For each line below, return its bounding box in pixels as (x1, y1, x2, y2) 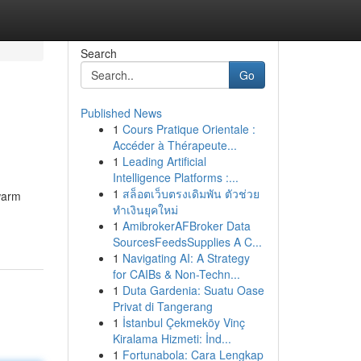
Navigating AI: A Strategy (122, 250, 250, 266)
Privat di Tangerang (112, 298, 213, 314)
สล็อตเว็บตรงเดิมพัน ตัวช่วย (122, 185, 259, 201)
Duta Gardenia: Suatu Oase (122, 282, 264, 298)
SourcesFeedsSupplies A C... (112, 234, 262, 250)
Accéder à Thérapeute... (112, 137, 237, 153)
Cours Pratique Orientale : (122, 121, 255, 137)
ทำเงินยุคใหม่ (112, 201, 178, 218)
